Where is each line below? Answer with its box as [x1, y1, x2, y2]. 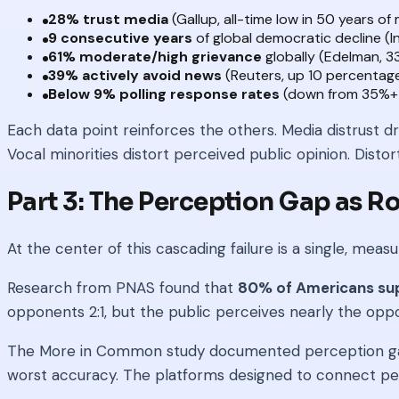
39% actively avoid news [48, 66, 222, 85]
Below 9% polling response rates [48, 85, 280, 104]
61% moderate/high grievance [48, 47, 262, 67]
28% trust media [48, 10, 168, 29]
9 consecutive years [48, 28, 192, 48]
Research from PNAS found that [7, 278, 238, 298]
